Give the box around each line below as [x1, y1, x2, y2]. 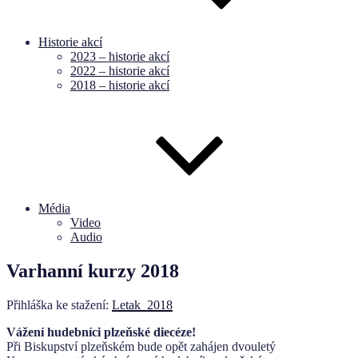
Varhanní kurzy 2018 [6, 260, 179, 281]
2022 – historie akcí [70, 64, 169, 78]
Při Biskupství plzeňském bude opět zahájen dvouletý [6, 339, 276, 353]
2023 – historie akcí [70, 50, 169, 63]
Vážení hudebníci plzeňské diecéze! [6, 324, 196, 339]
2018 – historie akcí [70, 78, 169, 92]
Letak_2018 [112, 297, 173, 312]
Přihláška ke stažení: [6, 297, 112, 312]
